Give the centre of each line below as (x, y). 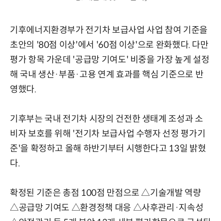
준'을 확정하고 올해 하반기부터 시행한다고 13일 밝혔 (108, 148)
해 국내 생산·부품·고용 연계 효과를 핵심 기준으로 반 (107, 74)
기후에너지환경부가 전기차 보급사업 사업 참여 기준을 (109, 30)
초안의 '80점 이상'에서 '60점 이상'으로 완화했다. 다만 (109, 45)
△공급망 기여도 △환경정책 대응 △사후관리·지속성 (107, 207)
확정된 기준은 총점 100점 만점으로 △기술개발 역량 (106, 193)
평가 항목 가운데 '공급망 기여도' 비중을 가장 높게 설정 (110, 59)
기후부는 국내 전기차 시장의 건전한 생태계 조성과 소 (107, 119)
